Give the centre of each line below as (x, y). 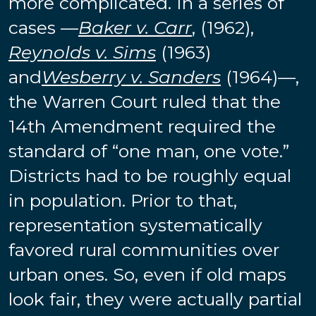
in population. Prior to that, (123, 200)
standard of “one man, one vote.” (149, 151)
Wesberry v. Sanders (131, 77)
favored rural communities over (144, 249)
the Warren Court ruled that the (145, 101)
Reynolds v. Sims (82, 52)
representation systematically (135, 225)
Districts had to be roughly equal (150, 175)
